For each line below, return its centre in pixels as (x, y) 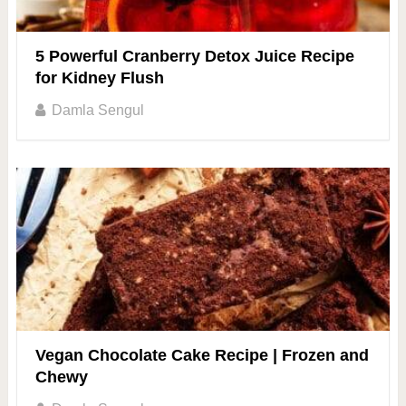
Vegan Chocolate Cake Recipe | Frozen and (202, 356)
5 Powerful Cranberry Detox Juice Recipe (194, 57)
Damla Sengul (97, 111)
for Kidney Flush (99, 78)
